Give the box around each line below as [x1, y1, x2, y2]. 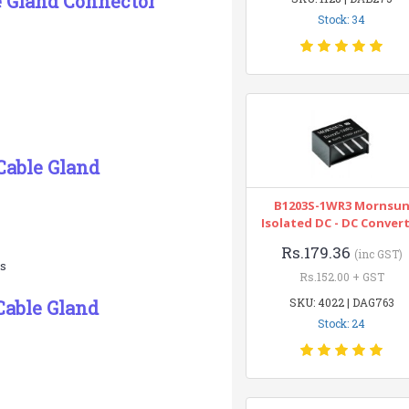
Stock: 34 [318, 12, 366, 26]
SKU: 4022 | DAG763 [288, 295, 394, 309]
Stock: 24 [318, 316, 366, 330]
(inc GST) [353, 246, 403, 261]
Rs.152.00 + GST [299, 269, 384, 284]
